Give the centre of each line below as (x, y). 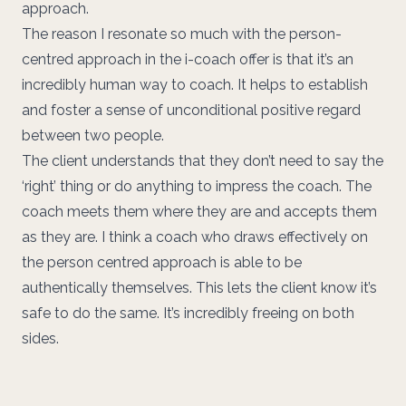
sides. (40, 338)
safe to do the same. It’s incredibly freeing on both (188, 313)
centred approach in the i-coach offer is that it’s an (188, 59)
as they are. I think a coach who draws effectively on (195, 237)
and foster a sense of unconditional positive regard (191, 110)
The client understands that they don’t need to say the (203, 160)
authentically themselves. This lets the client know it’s (199, 287)
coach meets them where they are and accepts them (199, 211)
